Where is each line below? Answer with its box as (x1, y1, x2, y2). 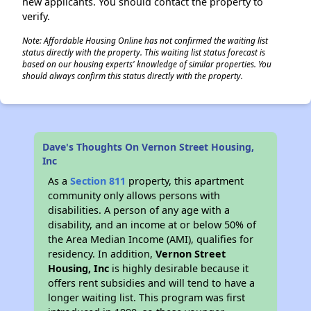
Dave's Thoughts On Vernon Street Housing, (42, 140, 255, 153)
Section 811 (70, 174, 126, 187)
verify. (22, 10, 50, 23)
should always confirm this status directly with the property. (22, 70, 243, 81)
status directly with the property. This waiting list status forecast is (22, 47, 265, 58)
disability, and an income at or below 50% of (48, 218, 257, 231)
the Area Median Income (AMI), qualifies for (48, 233, 254, 246)
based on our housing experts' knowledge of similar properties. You (22, 58, 271, 69)
